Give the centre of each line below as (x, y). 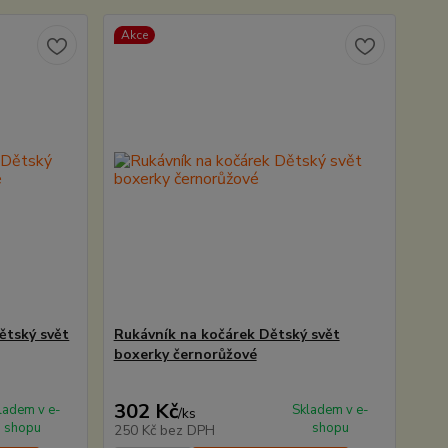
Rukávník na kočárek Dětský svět (226, 334)
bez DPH (187, 430)
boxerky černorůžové (185, 354)
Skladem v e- (331, 410)
